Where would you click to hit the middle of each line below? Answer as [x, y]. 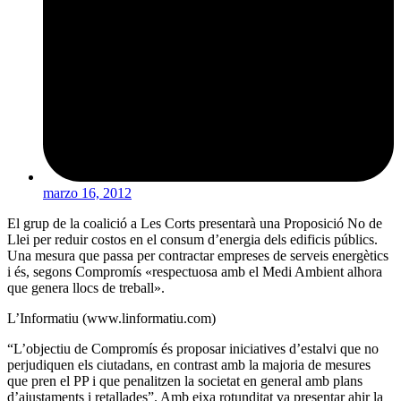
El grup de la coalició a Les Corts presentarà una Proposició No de [195, 223]
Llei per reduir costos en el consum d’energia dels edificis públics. [192, 239]
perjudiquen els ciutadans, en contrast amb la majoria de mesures [189, 364]
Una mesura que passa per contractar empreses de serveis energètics [198, 255]
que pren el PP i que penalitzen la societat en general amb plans [185, 380]
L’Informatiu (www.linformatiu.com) [111, 318]
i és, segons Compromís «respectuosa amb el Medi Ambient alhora [195, 271]
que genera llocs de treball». [86, 287]
